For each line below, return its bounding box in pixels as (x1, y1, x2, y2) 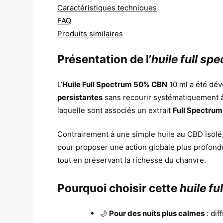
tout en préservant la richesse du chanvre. (57, 155, 207, 165)
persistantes (57, 92, 103, 102)
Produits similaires (57, 28, 123, 38)
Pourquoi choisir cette (57, 181, 180, 195)
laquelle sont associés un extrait (57, 105, 173, 115)
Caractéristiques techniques (57, 2, 157, 12)
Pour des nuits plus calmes (109, 208, 205, 218)
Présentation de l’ (57, 52, 152, 66)
